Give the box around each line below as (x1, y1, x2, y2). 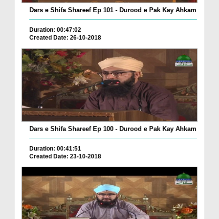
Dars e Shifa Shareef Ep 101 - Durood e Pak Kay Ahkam (29, 6, 197, 14)
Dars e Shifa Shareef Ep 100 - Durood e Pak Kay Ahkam (29, 125, 197, 132)
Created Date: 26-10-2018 (29, 34, 101, 42)
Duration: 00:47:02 (29, 26, 81, 34)
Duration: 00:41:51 (29, 145, 81, 152)
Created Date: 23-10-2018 (29, 153, 101, 160)
